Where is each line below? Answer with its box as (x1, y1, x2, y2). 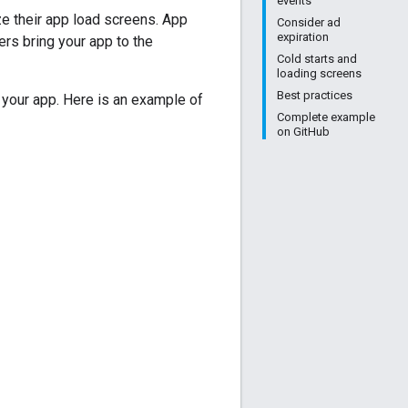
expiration (277, 30, 329, 44)
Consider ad (277, 15, 341, 29)
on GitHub (277, 125, 330, 138)
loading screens (277, 66, 362, 80)
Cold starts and (277, 52, 357, 66)
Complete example (277, 110, 375, 124)
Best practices (277, 88, 352, 102)
